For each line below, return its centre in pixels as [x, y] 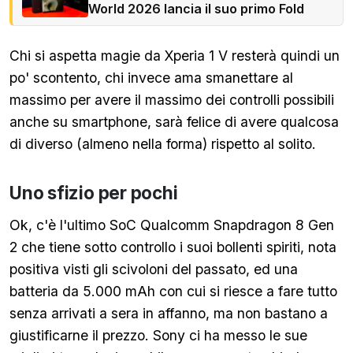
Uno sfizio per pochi [94, 193]
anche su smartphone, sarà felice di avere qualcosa [174, 122]
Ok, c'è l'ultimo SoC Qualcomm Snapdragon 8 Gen [172, 225]
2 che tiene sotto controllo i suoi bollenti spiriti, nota [173, 247]
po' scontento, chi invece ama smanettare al [151, 78]
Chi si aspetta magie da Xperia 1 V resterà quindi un [175, 56]
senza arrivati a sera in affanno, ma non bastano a [169, 313]
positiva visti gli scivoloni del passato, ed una [154, 269]
